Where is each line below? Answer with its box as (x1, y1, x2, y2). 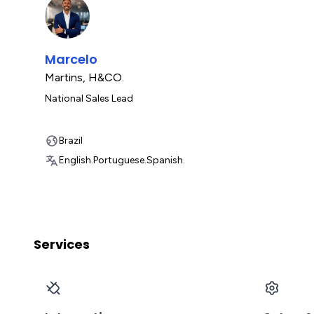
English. (59, 154, 93, 166)
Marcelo (45, 50, 97, 68)
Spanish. (146, 154, 185, 166)
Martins (45, 71, 83, 84)
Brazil (59, 135, 83, 146)
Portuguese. (93, 154, 146, 166)
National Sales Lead (45, 93, 133, 104)
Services (34, 235, 90, 253)
